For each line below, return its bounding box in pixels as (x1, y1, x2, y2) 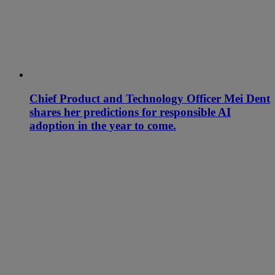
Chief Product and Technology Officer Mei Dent (29, 91, 270, 105)
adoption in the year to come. (29, 118, 176, 132)
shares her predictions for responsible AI (29, 105, 231, 118)
